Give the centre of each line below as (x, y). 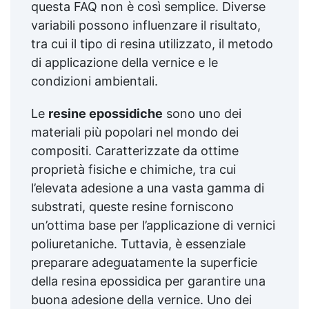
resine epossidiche (106, 113)
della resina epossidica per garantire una (148, 281)
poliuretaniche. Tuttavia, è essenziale (138, 243)
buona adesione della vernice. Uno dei (141, 299)
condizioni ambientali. (94, 81)
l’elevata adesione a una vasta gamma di (148, 188)
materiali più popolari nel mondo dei (135, 132)
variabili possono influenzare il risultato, (146, 25)
